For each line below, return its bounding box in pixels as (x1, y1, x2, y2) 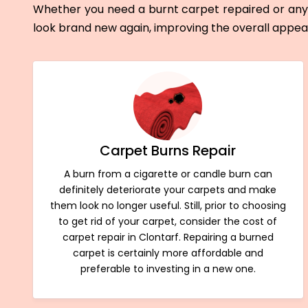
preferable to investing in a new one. (80, 261, 256, 276)
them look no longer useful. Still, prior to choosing (49, 198, 286, 212)
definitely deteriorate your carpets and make (59, 182, 277, 197)
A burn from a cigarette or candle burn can (63, 166, 272, 181)
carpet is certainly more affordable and (72, 245, 263, 260)
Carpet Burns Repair (100, 140, 236, 160)
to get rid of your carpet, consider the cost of (58, 214, 278, 228)
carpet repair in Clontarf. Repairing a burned (62, 230, 274, 244)
